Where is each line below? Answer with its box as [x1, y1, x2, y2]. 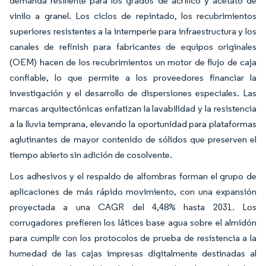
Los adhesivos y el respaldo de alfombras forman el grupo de [9, 170, 256, 182]
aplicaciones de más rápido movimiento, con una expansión [9, 186, 256, 198]
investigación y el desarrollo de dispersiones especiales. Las [9, 87, 256, 99]
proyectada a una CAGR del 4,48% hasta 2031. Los [9, 201, 256, 213]
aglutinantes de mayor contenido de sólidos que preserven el [9, 134, 256, 145]
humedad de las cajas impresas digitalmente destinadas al [9, 248, 256, 259]
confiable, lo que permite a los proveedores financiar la [9, 72, 256, 84]
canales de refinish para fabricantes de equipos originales [9, 41, 256, 53]
